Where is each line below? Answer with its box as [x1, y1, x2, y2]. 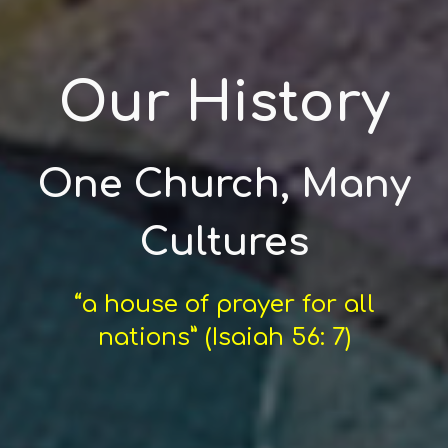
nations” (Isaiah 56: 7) [97, 324, 351, 351]
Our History [58, 74, 390, 133]
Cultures [139, 221, 309, 264]
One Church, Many [37, 163, 411, 206]
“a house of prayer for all [73, 291, 375, 318]
